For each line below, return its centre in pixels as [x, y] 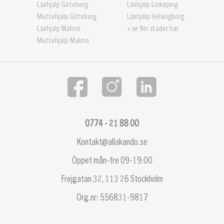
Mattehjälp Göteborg [67, 16]
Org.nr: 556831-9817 [112, 197]
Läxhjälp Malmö [59, 28]
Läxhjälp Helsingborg [155, 16]
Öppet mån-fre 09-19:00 [112, 160]
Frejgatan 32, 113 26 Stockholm [112, 179]
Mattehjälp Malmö [63, 40]
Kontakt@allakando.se [112, 142]
